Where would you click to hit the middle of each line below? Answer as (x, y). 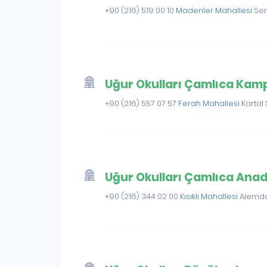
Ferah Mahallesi (210, 103)
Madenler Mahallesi (215, 10)
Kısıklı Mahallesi (210, 196)
